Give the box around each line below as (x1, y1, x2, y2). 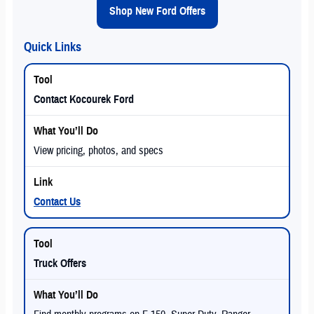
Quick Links (24, 39, 81, 55)
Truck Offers (34, 257, 86, 271)
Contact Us (34, 195, 81, 210)
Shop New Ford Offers (109, 4, 205, 19)
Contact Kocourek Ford (34, 93, 134, 107)
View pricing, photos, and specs (34, 144, 163, 158)
